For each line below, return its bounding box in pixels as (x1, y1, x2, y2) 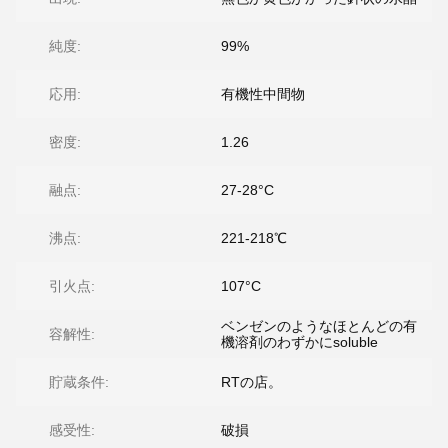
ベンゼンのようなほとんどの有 (221, 318, 417, 334)
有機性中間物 (221, 86, 305, 102)
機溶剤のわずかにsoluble (221, 334, 378, 350)
